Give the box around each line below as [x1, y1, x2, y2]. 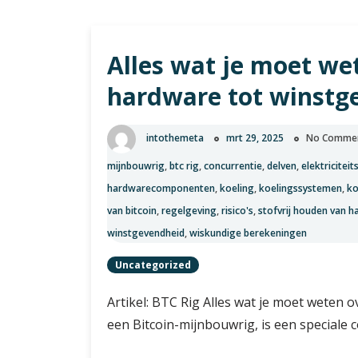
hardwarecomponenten [107, 181, 215, 195]
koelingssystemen [259, 181, 342, 195]
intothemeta [146, 131, 204, 145]
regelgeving [161, 204, 217, 217]
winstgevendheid [107, 226, 185, 240]
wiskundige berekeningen [189, 226, 307, 240]
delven [267, 159, 296, 173]
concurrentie [204, 159, 262, 173]
